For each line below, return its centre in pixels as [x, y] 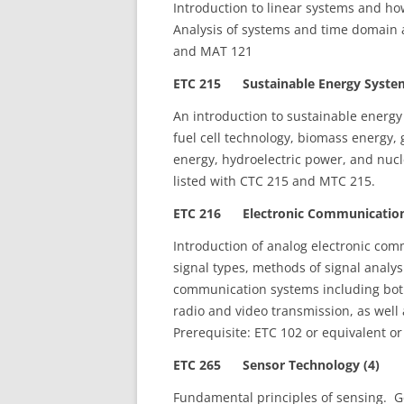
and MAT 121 [213, 51]
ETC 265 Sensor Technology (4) [276, 365]
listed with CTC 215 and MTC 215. [274, 181]
